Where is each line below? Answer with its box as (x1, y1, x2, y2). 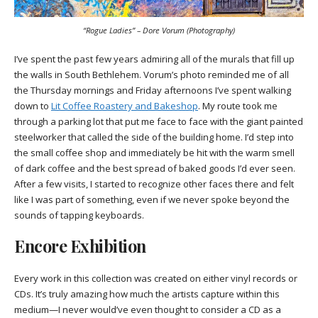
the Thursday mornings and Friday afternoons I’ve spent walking (14, 84, 291, 97)
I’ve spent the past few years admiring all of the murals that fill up (14, 53, 295, 66)
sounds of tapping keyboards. (14, 209, 144, 222)
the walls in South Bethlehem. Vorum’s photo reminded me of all (14, 68, 289, 82)
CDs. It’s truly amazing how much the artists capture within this (14, 287, 280, 300)
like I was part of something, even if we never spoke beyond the (14, 193, 290, 207)
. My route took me (198, 99, 278, 113)
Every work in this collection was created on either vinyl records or (14, 271, 297, 285)
